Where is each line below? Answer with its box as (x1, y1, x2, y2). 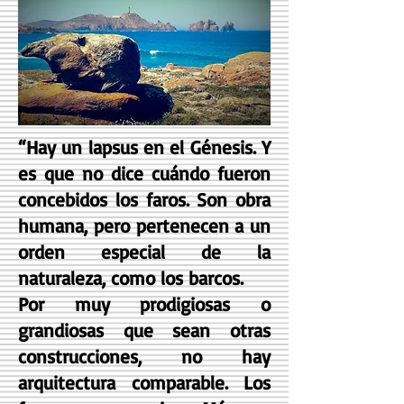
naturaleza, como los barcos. (18, 266, 243, 289)
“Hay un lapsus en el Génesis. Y (18, 135, 271, 159)
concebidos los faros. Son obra (18, 188, 271, 211)
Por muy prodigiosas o (18, 292, 271, 316)
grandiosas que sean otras (18, 318, 271, 342)
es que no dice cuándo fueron (18, 161, 271, 185)
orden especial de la (18, 240, 271, 263)
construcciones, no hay (18, 344, 271, 368)
